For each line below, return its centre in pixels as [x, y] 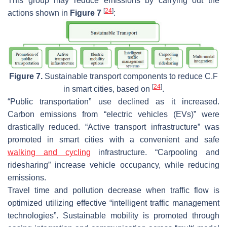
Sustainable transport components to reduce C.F [130, 76]
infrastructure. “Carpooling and [155, 152]
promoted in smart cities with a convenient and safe [113, 139]
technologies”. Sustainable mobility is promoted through [113, 215]
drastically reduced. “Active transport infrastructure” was [113, 127]
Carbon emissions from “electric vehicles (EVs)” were [113, 114]
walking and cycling [49, 152]
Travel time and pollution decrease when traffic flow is [113, 190]
